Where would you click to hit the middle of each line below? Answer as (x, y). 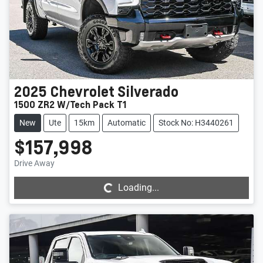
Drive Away (34, 163)
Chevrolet (82, 91)
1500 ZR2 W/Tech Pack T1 (70, 104)
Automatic (127, 122)
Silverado (148, 91)
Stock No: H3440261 (196, 122)
